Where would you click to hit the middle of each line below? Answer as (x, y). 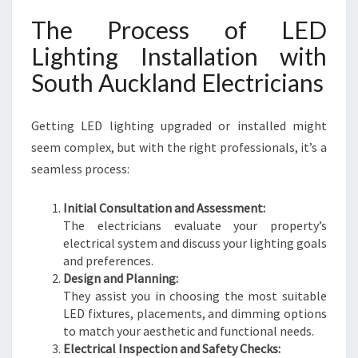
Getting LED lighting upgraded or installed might (179, 125)
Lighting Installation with (179, 56)
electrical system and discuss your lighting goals (195, 243)
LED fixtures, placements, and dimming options (195, 313)
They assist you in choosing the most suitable (195, 296)
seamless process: (80, 169)
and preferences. (108, 261)
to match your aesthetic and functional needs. (189, 331)
